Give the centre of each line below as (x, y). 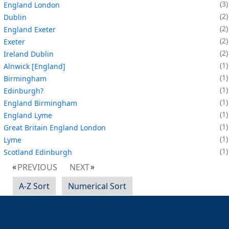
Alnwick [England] (35, 66)
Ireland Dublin (29, 54)
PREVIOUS (37, 167)
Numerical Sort (97, 186)
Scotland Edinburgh (38, 152)
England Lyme (28, 115)
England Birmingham (40, 103)
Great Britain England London (55, 127)
